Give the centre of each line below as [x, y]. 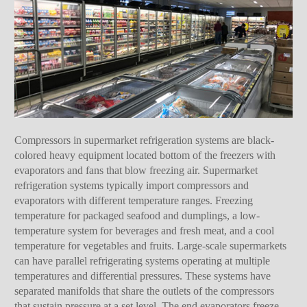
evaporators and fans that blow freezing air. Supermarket [136, 171]
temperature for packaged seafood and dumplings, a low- [137, 216]
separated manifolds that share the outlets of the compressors [145, 291]
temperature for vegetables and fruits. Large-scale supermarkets [151, 246]
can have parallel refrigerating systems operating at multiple [143, 261]
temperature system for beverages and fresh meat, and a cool [145, 231]
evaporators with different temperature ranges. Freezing [134, 201]
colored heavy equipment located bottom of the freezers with [145, 156]
